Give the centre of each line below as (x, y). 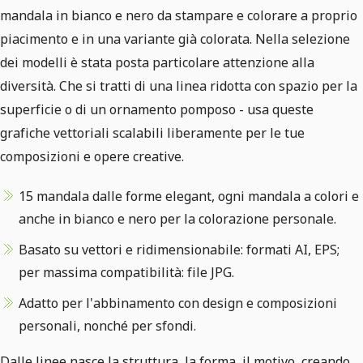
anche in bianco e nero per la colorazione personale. (177, 219)
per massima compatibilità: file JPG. (126, 272)
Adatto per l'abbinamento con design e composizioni (178, 303)
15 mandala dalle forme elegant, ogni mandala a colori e (189, 196)
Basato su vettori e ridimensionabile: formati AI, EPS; (179, 250)
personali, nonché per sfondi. (107, 326)
